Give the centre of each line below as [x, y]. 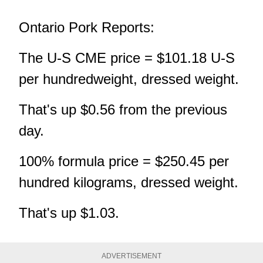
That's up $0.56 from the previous [123, 110]
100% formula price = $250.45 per [124, 161]
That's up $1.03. [69, 213]
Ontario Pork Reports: [87, 28]
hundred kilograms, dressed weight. [129, 183]
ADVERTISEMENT [131, 256]
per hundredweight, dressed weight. [129, 79]
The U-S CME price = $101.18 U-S [127, 58]
